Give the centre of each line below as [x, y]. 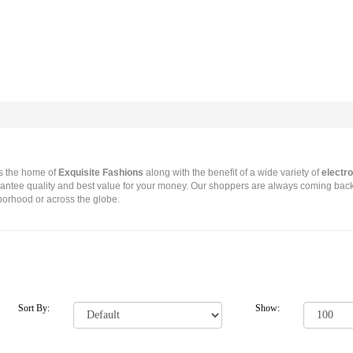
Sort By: [33, 308]
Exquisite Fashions [101, 173]
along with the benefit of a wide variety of [232, 173]
